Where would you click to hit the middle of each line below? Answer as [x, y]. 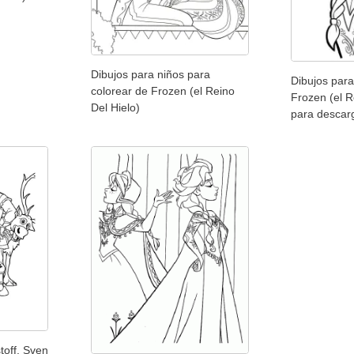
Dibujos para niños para [150, 74]
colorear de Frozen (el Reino [162, 90]
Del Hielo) [115, 107]
